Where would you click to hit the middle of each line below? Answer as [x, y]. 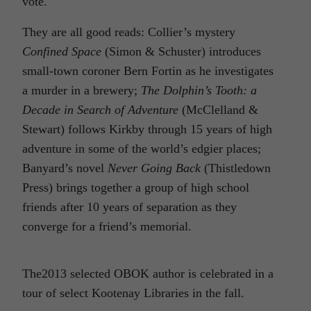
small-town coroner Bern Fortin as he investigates [148, 71]
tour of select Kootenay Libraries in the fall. [133, 293]
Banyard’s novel [65, 168]
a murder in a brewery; [82, 90]
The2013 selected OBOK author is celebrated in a [148, 274]
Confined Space [62, 51]
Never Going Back [154, 168]
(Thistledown [236, 168]
